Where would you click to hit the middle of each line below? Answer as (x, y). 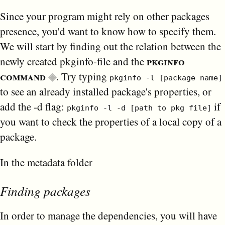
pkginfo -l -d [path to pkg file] (139, 108)
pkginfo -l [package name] (166, 78)
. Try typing (83, 76)
